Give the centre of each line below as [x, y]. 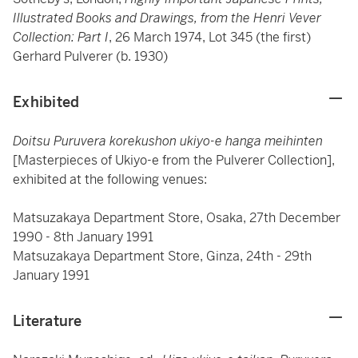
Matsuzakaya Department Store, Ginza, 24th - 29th [162, 256]
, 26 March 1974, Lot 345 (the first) [210, 37]
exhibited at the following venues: [111, 179]
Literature [48, 321]
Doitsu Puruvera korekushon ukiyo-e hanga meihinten [168, 141]
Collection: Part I [61, 37]
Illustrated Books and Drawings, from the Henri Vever [167, 18]
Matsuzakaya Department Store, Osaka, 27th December [177, 218]
